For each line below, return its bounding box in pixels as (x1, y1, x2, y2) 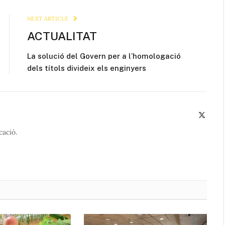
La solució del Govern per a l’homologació (27, 52, 181, 61)
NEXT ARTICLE (27, 15, 70, 23)
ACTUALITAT (27, 29, 97, 43)
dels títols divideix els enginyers (27, 64, 146, 73)
